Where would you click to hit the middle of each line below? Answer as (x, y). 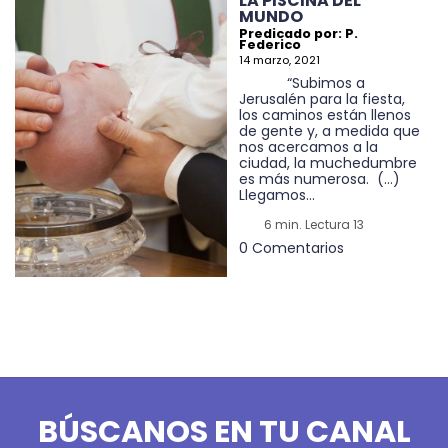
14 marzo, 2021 (279, 60)
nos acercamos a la (308, 146)
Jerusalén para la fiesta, (322, 98)
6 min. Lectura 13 (312, 224)
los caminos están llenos (325, 114)
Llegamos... (277, 194)
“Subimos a (302, 82)
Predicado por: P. (298, 33)
